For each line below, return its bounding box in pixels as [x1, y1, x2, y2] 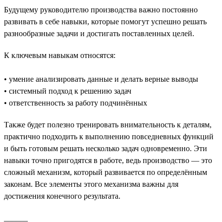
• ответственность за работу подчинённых [4, 98, 147, 107]
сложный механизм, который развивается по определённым [4, 167, 207, 176]
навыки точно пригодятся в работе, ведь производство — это [4, 156, 212, 165]
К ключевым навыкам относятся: [4, 51, 115, 59]
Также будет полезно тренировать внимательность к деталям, [4, 120, 212, 129]
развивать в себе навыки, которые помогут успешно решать [4, 17, 207, 26]
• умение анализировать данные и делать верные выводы [4, 74, 198, 83]
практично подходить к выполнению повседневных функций [4, 132, 214, 141]
